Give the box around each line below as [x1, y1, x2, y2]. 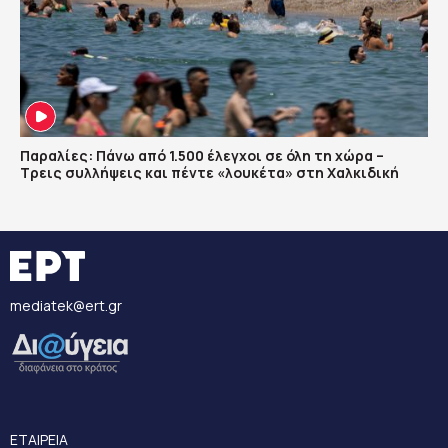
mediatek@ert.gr [10, 296, 122, 315]
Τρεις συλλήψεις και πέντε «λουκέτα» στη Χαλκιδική [20, 163, 399, 182]
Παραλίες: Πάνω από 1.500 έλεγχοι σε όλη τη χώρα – [20, 146, 384, 165]
